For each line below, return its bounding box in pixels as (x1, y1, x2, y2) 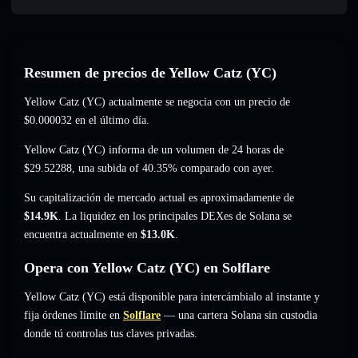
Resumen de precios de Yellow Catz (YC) (24, 65, 276, 82)
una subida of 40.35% (78, 162, 177, 175)
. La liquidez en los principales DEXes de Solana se (58, 210, 292, 223)
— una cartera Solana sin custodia (161, 309, 317, 322)
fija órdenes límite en (24, 309, 120, 322)
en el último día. (72, 114, 149, 127)
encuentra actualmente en (24, 229, 141, 241)
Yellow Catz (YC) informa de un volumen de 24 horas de (24, 144, 284, 157)
